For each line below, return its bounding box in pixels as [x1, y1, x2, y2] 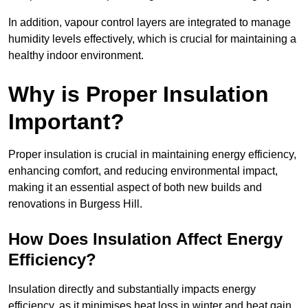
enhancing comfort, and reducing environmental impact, [8, 165, 278, 177]
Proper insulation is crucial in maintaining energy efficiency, [8, 148, 296, 161]
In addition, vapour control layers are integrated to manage [8, 16, 291, 29]
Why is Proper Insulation [8, 82, 269, 107]
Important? [8, 109, 124, 135]
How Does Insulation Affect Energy [8, 230, 283, 249]
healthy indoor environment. [8, 49, 144, 62]
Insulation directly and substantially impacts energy [8, 283, 256, 296]
